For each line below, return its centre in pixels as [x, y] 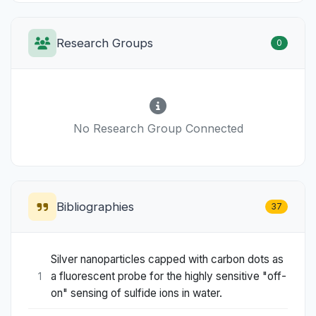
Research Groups [105, 43]
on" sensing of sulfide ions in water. [136, 293]
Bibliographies [95, 207]
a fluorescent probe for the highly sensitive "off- [169, 276]
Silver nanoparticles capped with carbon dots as [167, 260]
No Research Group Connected [158, 129]
